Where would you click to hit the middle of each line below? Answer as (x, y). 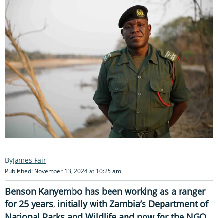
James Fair (29, 160)
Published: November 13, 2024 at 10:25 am (63, 171)
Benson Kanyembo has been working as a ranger (105, 191)
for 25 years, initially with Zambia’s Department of (107, 204)
